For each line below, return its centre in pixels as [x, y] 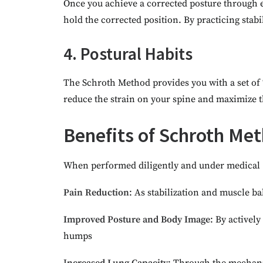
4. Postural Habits [128, 54]
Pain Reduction [96, 193]
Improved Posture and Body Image [137, 220]
